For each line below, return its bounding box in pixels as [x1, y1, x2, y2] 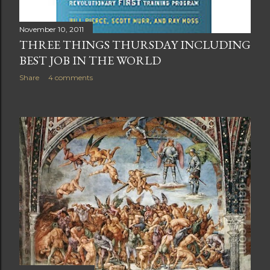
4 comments [48, 73, 93, 82]
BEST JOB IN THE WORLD [19, 52, 161, 68]
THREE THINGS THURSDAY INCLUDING [19, 37, 251, 52]
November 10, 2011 [19, 25, 84, 34]
